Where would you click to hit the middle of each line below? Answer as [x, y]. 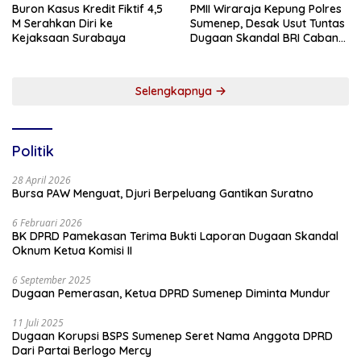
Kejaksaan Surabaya [69, 37]
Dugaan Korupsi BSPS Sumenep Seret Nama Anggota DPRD [172, 336]
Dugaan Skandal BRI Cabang [268, 37]
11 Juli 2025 [38, 322]
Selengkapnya [175, 91]
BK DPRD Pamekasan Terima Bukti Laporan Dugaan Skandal [175, 236]
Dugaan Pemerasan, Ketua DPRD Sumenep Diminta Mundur [171, 293]
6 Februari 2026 [47, 222]
